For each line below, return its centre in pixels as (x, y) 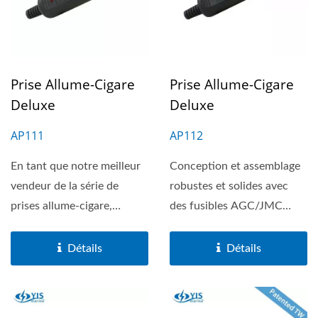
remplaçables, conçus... (227, 226)
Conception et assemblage (235, 166)
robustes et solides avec (229, 186)
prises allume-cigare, (61, 206)
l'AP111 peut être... (58, 226)
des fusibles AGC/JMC (226, 206)
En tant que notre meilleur (76, 166)
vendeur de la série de (65, 186)
